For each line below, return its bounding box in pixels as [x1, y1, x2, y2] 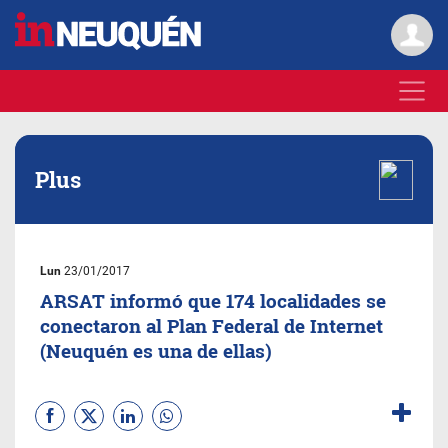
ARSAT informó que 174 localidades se [40, 288, 386, 313]
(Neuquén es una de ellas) [40, 338, 272, 363]
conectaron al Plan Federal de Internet [40, 313, 383, 338]
